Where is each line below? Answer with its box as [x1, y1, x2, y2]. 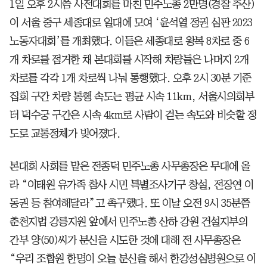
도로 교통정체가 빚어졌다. [10, 128, 120, 139]
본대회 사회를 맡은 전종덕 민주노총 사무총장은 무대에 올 [10, 161, 250, 172]
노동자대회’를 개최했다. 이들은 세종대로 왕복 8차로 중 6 [10, 36, 250, 47]
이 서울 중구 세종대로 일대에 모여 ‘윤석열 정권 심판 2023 [10, 17, 253, 29]
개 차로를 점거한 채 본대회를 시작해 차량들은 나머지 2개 [10, 54, 249, 66]
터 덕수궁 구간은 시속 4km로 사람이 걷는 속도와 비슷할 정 [10, 110, 256, 121]
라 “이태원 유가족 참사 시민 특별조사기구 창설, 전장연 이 [10, 179, 254, 191]
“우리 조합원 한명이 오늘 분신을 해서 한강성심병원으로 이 [10, 253, 256, 265]
